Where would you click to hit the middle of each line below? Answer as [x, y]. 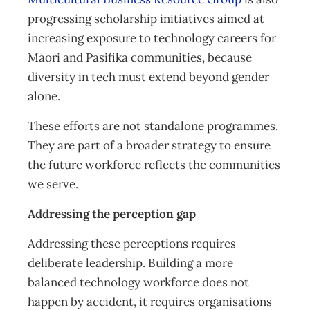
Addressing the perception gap [112, 214]
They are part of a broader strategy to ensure [149, 145]
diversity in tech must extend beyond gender [148, 77]
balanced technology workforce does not [138, 282]
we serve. [53, 184]
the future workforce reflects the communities [154, 165]
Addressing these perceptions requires [132, 244]
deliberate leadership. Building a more [130, 263]
